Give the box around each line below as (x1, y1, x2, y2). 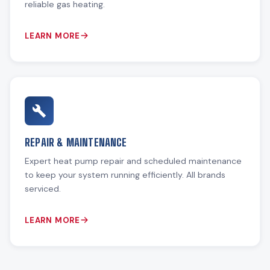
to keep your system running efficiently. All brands (25, 169, 225, 180)
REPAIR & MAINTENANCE (25, 135, 127, 149)
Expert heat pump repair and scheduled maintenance (25, 155, 242, 166)
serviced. (25, 183, 61, 194)
